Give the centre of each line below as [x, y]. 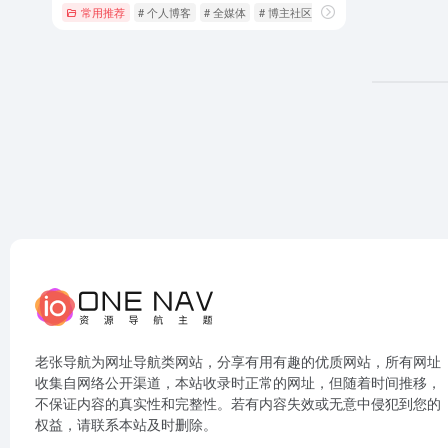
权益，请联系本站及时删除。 [126, 424]
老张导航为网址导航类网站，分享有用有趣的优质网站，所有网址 [238, 361]
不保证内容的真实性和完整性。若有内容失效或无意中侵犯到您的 [238, 403]
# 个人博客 [165, 11]
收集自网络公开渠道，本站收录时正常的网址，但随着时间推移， [238, 382]
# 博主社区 [285, 11]
